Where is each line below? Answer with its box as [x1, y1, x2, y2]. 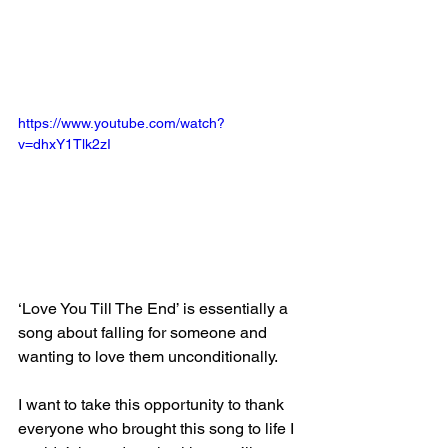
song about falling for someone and [18, 322, 271, 342]
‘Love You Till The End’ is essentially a [18, 298, 292, 318]
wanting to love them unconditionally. [18, 346, 278, 366]
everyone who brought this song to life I [18, 418, 298, 438]
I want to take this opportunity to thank [18, 394, 288, 414]
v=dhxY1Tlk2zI [18, 136, 111, 152]
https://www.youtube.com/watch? [18, 115, 225, 131]
